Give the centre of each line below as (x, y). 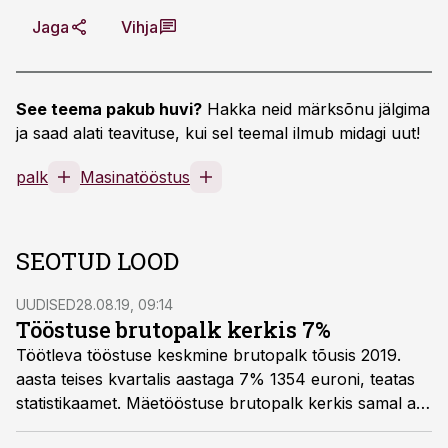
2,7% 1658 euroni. (85, 427)
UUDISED (46, 304)
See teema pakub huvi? (109, 109)
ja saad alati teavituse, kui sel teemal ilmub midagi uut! (218, 133)
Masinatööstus (135, 177)
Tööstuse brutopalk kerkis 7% (173, 329)
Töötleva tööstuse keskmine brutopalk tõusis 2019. (208, 355)
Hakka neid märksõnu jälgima (316, 109)
